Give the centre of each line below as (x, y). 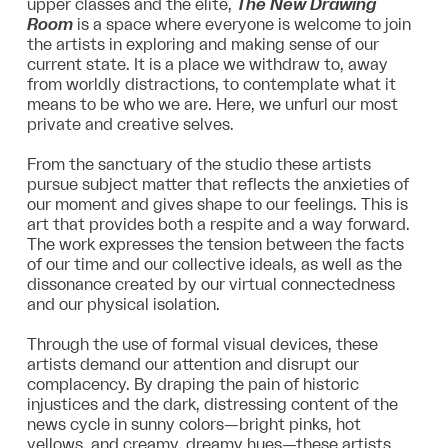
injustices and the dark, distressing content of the (212, 404)
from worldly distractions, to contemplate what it (211, 84)
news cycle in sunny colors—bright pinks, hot (193, 424)
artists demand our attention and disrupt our (192, 364)
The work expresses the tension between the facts (215, 244)
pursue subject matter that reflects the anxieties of (217, 184)
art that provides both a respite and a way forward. (218, 224)
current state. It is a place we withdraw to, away (207, 64)
